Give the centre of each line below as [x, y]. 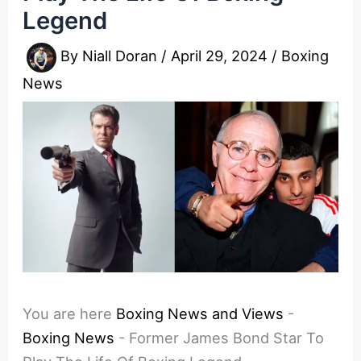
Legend [65, 20]
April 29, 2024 [222, 56]
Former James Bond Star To [227, 337]
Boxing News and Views [200, 313]
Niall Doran [122, 56]
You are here [68, 313]
